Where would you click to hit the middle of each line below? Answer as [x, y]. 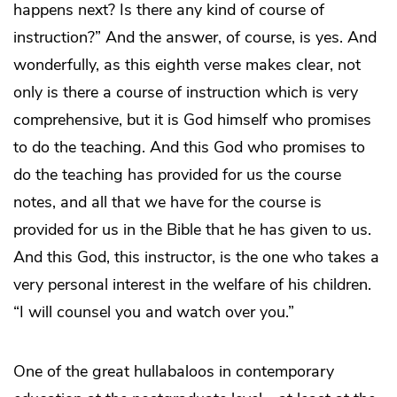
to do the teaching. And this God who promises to [189, 148]
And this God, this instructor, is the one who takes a [196, 257]
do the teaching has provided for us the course [177, 175]
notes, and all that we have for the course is [167, 202]
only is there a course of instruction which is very [186, 93]
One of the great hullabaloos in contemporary [174, 372]
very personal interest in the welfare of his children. [192, 285]
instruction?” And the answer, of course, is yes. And [195, 38]
